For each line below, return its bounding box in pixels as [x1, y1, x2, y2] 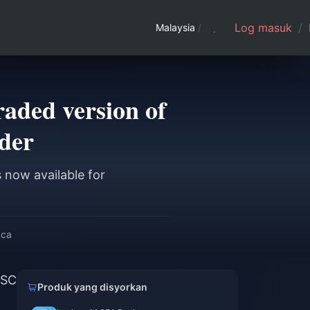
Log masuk [235, 21, 295, 35]
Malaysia [156, 21, 195, 33]
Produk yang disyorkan [37, 281, 147, 293]
